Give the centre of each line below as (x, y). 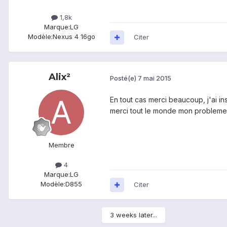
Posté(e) (124, 78)
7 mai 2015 (155, 78)
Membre (61, 145)
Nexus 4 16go (74, 37)
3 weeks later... (134, 215)
